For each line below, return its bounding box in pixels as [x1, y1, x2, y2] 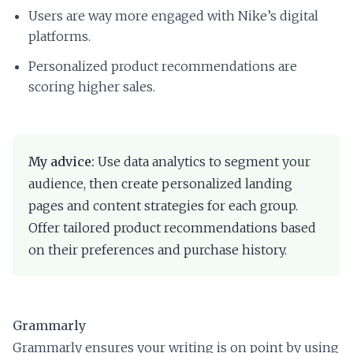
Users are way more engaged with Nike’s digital [28, 8, 318, 24]
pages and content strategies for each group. [28, 198, 298, 214]
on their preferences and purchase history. [28, 242, 287, 258]
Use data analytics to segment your [95, 154, 310, 170]
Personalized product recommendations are [28, 58, 297, 75]
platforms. [28, 28, 91, 45]
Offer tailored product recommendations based [28, 220, 316, 236]
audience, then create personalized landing [28, 176, 292, 192]
